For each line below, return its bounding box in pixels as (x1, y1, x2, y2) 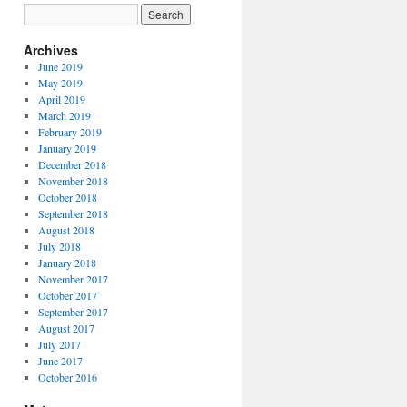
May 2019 (37, 75, 83, 90)
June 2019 (37, 59, 83, 74)
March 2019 (37, 108, 91, 123)
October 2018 (37, 190, 97, 204)
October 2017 (37, 288, 97, 303)
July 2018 (37, 239, 81, 253)
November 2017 (37, 272, 108, 286)
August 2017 (37, 321, 94, 335)
